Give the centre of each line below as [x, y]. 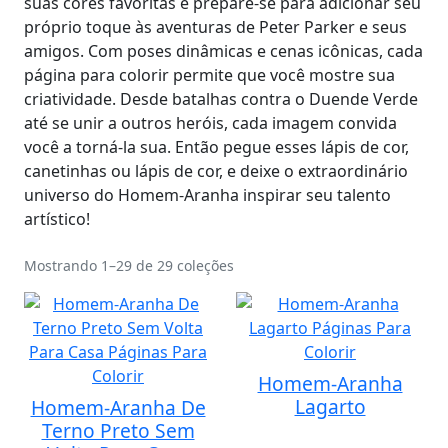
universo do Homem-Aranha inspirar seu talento [207, 195]
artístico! [57, 219]
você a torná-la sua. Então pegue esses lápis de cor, [216, 147]
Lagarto [330, 406]
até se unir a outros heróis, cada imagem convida [210, 123]
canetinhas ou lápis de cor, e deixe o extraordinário [216, 171]
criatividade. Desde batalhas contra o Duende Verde [221, 99]
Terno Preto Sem [118, 430]
